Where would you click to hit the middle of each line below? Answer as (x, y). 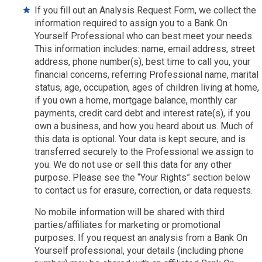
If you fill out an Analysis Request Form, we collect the (146, 10)
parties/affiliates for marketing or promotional (128, 225)
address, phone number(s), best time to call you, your (143, 62)
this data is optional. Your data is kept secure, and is (140, 139)
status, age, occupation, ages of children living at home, (147, 87)
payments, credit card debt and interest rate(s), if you (143, 113)
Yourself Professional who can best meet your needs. (144, 36)
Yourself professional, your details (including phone (139, 251)
